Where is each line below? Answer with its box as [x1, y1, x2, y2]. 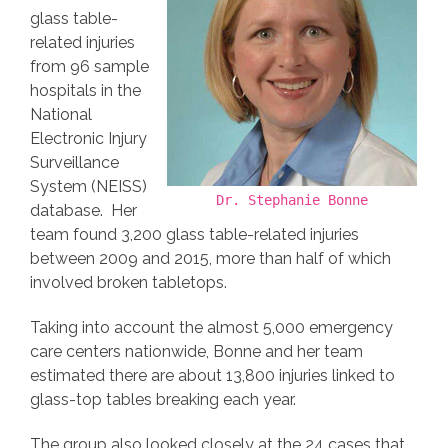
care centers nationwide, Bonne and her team [30, 342, 363, 362]
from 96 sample [30, 57, 149, 77]
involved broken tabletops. [30, 273, 227, 293]
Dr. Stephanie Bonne [216, 192, 368, 209]
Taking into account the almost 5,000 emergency [30, 318, 393, 338]
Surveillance [30, 153, 119, 173]
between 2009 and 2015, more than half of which [30, 249, 391, 269]
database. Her [30, 201, 137, 221]
